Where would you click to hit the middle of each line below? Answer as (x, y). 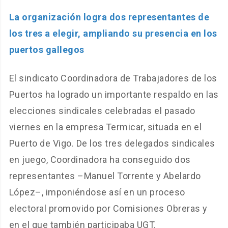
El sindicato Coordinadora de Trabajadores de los (113, 78)
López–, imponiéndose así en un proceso (97, 192)
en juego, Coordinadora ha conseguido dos (100, 160)
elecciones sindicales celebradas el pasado (102, 111)
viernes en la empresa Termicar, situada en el (105, 127)
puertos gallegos (47, 50)
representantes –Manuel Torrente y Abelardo (105, 176)
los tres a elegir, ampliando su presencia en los (113, 34)
